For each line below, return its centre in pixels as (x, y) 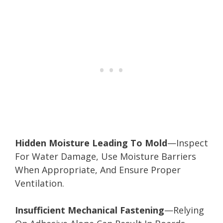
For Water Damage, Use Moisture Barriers (106, 156)
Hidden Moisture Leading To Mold (91, 143)
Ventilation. (40, 183)
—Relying (184, 210)
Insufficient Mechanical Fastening (90, 210)
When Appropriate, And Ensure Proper (98, 169)
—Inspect (188, 143)
